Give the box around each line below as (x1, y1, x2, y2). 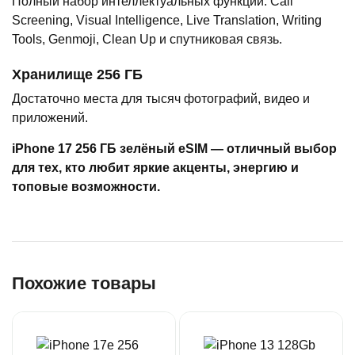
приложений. (12, 110, 88, 124)
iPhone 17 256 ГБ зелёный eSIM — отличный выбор (12, 141, 337, 155)
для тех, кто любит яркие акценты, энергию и (12, 160, 299, 174)
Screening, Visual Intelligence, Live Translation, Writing (12, 13, 322, 27)
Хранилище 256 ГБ (12, 66, 143, 82)
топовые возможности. (12, 179, 160, 193)
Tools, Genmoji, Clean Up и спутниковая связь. (12, 32, 282, 46)
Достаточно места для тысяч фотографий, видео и (12, 91, 310, 105)
